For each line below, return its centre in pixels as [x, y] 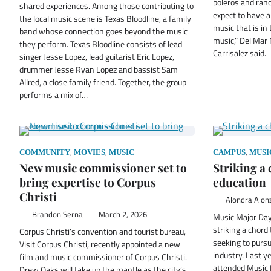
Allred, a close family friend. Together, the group [103, 82]
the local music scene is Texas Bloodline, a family [105, 18]
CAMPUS [229, 152]
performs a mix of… [54, 95]
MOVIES [90, 152]
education [240, 182]
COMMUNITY [45, 152]
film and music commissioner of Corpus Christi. [104, 257]
